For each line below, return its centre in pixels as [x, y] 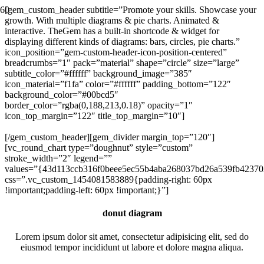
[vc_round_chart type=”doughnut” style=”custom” [99, 148]
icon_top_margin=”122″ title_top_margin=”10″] [95, 116]
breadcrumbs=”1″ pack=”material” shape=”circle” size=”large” [122, 63]
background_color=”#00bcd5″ [62, 95]
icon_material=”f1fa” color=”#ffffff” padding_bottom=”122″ [118, 84]
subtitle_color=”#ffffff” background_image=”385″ [98, 73]
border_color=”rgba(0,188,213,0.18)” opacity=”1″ [99, 105]
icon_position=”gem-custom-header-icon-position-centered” [116, 52]
